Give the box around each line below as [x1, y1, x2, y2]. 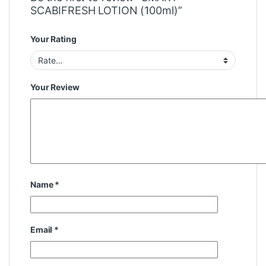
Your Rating [30, 34, 77, 45]
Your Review [30, 82, 80, 93]
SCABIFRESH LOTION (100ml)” [30, 4, 182, 17]
